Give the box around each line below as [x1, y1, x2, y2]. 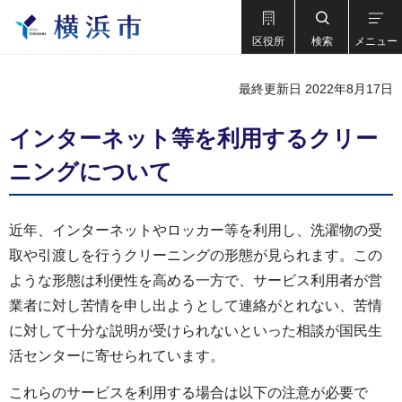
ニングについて [9, 159, 172, 184]
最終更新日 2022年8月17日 [239, 82, 393, 96]
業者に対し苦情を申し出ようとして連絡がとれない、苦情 [9, 298, 382, 313]
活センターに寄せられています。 [9, 348, 224, 363]
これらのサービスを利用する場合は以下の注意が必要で [9, 384, 368, 400]
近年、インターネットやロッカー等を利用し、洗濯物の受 [9, 223, 382, 238]
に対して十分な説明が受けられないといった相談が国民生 [9, 323, 382, 338]
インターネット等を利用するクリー [9, 126, 378, 151]
